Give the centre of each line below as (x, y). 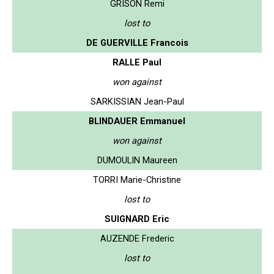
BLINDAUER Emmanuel (137, 121)
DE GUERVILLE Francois (137, 43)
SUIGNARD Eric (137, 219)
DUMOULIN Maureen (137, 160)
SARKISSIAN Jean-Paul (137, 101)
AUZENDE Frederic (137, 238)
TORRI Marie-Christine (137, 180)
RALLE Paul (137, 62)
